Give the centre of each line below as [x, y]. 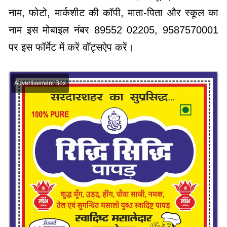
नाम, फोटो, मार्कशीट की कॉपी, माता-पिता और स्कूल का [113, 13]
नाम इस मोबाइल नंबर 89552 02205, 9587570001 [113, 30]
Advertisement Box [40, 83]
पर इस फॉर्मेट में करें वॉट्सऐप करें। [71, 47]
